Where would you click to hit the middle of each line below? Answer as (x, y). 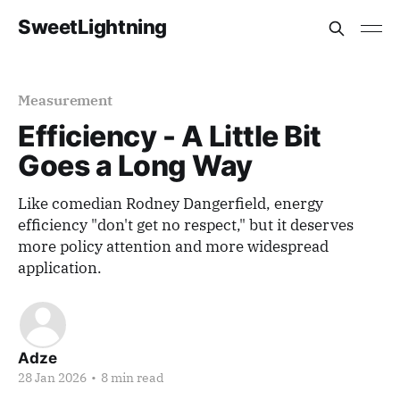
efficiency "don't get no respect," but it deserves (186, 225)
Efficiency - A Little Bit (170, 136)
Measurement (66, 100)
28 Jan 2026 (52, 378)
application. (60, 268)
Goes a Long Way (135, 166)
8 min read (131, 378)
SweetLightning (92, 26)
